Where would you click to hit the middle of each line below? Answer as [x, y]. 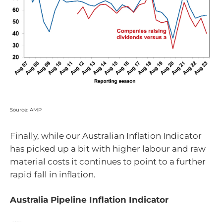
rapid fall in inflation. [53, 174]
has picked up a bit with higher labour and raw [108, 148]
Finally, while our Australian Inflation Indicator [106, 136]
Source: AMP [26, 110]
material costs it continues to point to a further [108, 161]
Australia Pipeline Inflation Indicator [89, 200]
